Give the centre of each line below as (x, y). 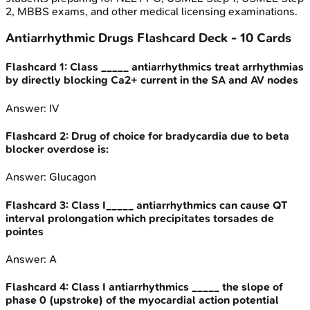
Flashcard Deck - (187, 38)
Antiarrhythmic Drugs (70, 38)
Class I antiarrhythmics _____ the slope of (177, 287)
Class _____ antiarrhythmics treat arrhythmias (187, 67)
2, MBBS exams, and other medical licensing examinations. (152, 11)
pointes (25, 231)
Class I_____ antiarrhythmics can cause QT (179, 205)
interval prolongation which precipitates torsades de (140, 218)
